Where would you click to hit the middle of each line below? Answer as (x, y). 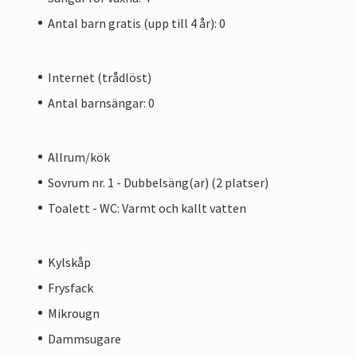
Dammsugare (84, 338)
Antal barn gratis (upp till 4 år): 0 (137, 23)
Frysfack (71, 287)
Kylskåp (69, 262)
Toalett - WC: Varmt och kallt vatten (147, 208)
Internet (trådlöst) (100, 77)
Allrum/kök (79, 157)
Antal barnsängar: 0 (101, 102)
